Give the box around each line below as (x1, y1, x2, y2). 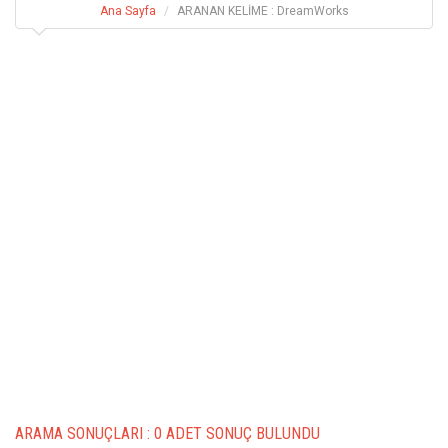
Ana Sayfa (99, 3, 156, 18)
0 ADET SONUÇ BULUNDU (154, 423, 320, 443)
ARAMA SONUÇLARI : (15, 423, 154, 443)
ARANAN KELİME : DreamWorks (176, 3, 349, 18)
